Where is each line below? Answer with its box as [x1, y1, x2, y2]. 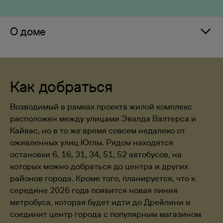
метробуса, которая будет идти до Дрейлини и [10, 197, 191, 207]
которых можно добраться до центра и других [10, 161, 188, 171]
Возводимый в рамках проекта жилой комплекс [10, 102, 192, 111]
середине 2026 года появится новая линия [10, 185, 178, 195]
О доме [10, 25, 46, 38]
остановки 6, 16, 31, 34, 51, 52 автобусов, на [10, 149, 182, 159]
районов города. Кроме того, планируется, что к [10, 173, 195, 183]
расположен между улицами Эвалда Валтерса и [10, 113, 196, 123]
